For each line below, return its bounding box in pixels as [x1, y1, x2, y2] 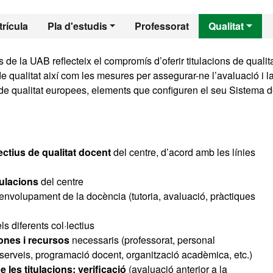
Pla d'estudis [47, 19, 107, 33]
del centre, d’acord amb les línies [111, 145, 255, 159]
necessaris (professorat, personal [69, 233, 215, 247]
